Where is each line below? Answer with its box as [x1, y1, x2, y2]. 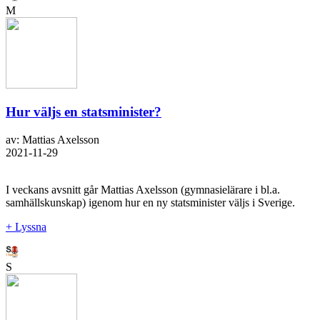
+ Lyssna [6, 220, 46, 233]
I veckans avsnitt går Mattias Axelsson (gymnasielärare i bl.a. [6, 183, 280, 196]
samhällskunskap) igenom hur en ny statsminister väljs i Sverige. [6, 196, 295, 209]
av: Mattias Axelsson [6, 133, 99, 146]
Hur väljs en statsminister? [6, 104, 161, 120]
